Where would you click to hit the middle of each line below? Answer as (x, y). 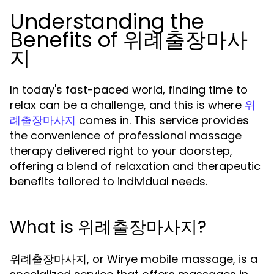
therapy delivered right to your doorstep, (121, 151)
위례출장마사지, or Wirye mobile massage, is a (134, 259)
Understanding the (107, 21)
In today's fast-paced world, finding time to (129, 90)
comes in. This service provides (162, 120)
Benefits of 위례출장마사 (129, 40)
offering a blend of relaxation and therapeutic (135, 166)
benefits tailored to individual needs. (109, 181)
